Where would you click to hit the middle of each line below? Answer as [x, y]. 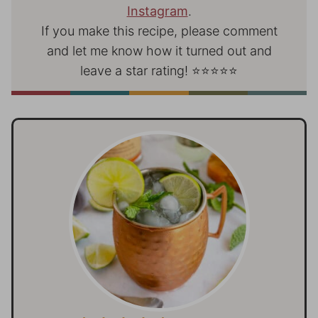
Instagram [157, 11]
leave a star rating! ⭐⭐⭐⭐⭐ [159, 70]
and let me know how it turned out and [159, 50]
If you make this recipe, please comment [159, 31]
